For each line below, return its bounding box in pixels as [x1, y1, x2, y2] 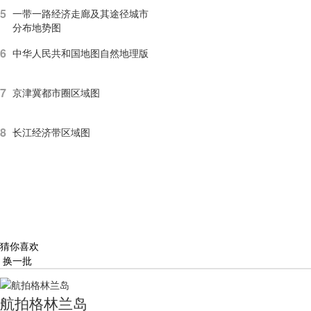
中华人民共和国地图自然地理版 [12, 45, 149, 60]
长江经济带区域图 [12, 124, 90, 139]
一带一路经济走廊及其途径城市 [12, 6, 149, 20]
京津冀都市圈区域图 [12, 85, 100, 99]
